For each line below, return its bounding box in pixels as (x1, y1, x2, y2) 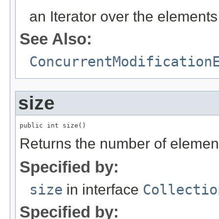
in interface (63, 181, 143, 197)
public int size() (20, 121, 86, 129)
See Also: (20, 29, 92, 48)
